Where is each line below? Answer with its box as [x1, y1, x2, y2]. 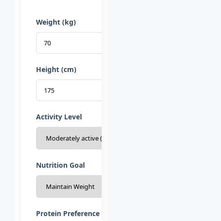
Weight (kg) [36, 17, 76, 27]
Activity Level [36, 111, 82, 121]
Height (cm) [36, 64, 76, 74]
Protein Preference [36, 208, 100, 218]
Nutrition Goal [36, 160, 85, 170]
